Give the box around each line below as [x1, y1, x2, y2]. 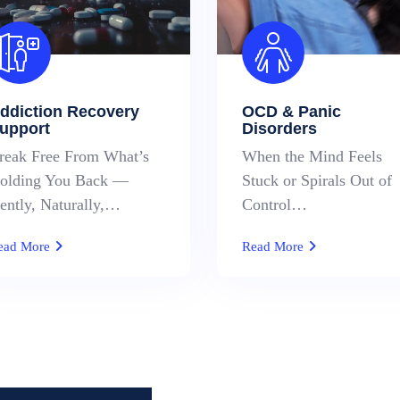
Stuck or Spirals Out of [241, 171, 392, 189]
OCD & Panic [241, 103, 341, 121]
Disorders [241, 120, 317, 137]
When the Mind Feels [241, 147, 382, 165]
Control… [241, 196, 307, 213]
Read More [241, 239, 307, 254]
